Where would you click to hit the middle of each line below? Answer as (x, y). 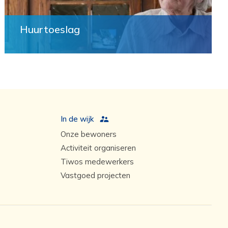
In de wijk (77, 119)
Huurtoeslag (50, 29)
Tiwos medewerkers (97, 162)
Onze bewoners (88, 134)
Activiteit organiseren (98, 148)
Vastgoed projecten (95, 175)
